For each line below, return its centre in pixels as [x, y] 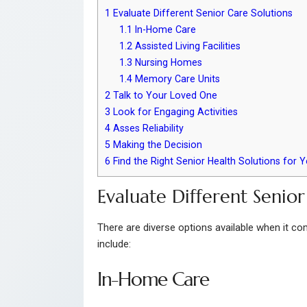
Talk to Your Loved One [164, 95]
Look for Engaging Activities [174, 111]
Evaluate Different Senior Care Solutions [201, 13]
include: [114, 244]
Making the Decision [156, 144]
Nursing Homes [168, 62]
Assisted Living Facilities [187, 46]
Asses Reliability [147, 128]
